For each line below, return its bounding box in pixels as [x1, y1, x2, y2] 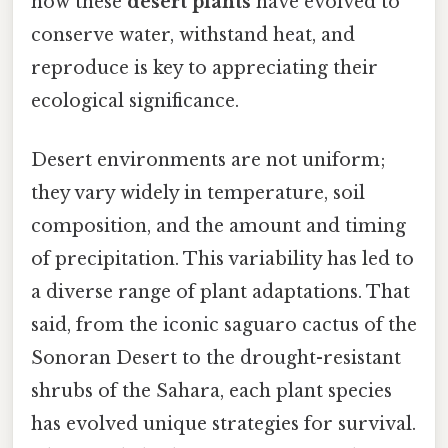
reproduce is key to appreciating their [31, 57, 378, 80]
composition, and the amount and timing [31, 215, 406, 238]
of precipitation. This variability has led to [31, 248, 414, 271]
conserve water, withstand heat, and [31, 24, 355, 47]
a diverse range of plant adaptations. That [31, 281, 410, 304]
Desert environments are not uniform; [31, 149, 386, 172]
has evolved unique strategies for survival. [31, 413, 416, 436]
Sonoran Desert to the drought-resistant [31, 347, 401, 370]
